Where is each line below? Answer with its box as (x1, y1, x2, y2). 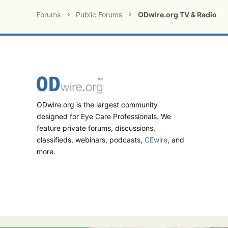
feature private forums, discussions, (37, 124, 155, 133)
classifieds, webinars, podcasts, (37, 135, 145, 145)
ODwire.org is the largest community (37, 100, 158, 109)
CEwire (145, 135, 167, 145)
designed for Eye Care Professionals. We (37, 112, 171, 121)
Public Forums (76, 10, 123, 19)
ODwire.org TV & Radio (137, 10, 217, 19)
